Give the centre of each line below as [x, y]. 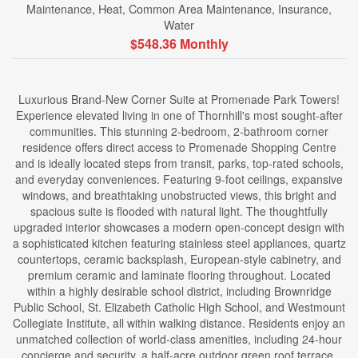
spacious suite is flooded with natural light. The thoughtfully [179, 211]
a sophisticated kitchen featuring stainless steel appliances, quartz [179, 243]
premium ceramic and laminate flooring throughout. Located [179, 275]
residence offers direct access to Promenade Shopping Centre [179, 147]
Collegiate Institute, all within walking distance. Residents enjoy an [179, 323]
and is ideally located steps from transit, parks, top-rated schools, [179, 163]
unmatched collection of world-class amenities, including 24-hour [179, 339]
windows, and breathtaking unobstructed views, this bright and [179, 195]
